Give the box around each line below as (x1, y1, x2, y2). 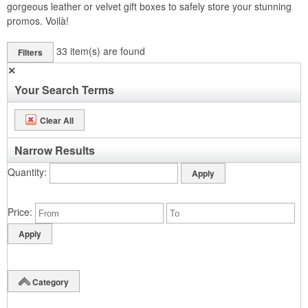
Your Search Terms (14, 82, 114, 98)
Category (32, 275, 69, 288)
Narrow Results (14, 142, 95, 159)
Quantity (8, 164, 44, 179)
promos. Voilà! (7, 14, 69, 28)
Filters (18, 46, 43, 59)
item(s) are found (70, 43, 145, 58)
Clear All (40, 113, 74, 126)
